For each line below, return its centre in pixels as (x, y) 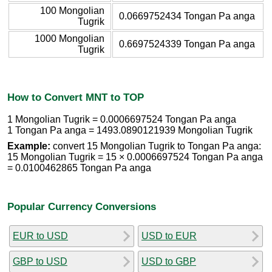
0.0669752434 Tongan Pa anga (187, 16)
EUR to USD (40, 236)
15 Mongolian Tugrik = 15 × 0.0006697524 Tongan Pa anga (135, 157)
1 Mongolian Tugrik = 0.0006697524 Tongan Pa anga (122, 120)
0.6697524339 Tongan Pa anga (187, 44)
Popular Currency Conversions (82, 206)
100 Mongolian (72, 10)
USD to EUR (169, 236)
